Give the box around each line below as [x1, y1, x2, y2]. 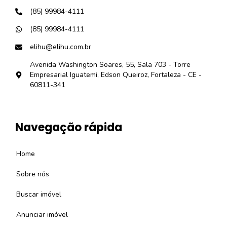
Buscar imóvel [16, 190, 61, 200]
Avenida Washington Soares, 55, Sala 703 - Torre [30, 60, 191, 70]
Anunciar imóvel [16, 210, 68, 220]
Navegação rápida [15, 120, 122, 136]
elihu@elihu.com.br [30, 42, 91, 52]
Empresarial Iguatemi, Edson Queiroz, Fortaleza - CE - [30, 70, 202, 80]
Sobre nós [16, 169, 49, 179]
